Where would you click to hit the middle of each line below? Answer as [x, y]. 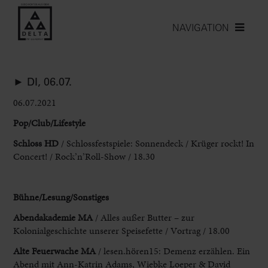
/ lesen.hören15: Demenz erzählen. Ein [173, 251]
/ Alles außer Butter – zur [145, 217]
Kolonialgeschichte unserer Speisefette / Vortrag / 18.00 [122, 230]
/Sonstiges [90, 197]
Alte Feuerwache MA [55, 251]
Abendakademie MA [53, 217]
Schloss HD [36, 143]
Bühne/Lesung [42, 197]
